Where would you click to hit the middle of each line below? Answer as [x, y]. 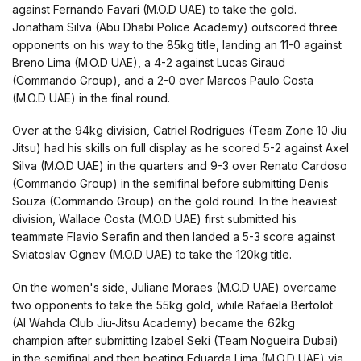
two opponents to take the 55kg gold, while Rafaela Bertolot [172, 305]
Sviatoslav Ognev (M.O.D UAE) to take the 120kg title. [152, 255]
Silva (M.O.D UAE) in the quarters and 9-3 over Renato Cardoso [180, 166]
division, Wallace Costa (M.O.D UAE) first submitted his [154, 219]
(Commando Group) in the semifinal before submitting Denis [170, 184]
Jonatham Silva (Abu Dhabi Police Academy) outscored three [175, 27]
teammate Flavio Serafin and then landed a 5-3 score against [174, 237]
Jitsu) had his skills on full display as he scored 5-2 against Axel [180, 148]
